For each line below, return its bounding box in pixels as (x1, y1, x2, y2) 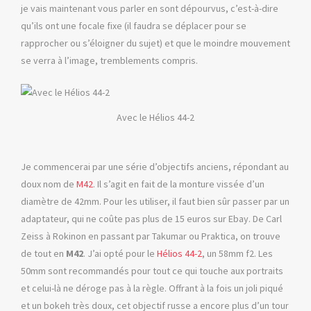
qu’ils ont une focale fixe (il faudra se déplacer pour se (21, 19, 246, 32)
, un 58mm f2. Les (202, 246, 273, 260)
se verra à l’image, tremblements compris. (21, 53, 198, 67)
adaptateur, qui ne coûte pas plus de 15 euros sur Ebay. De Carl (21, 212, 282, 225)
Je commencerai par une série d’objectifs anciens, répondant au (21, 160, 289, 173)
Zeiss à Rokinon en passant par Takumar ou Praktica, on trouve (21, 229, 280, 242)
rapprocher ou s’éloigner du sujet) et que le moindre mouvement (21, 36, 290, 49)
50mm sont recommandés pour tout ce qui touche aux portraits (21, 264, 283, 277)
